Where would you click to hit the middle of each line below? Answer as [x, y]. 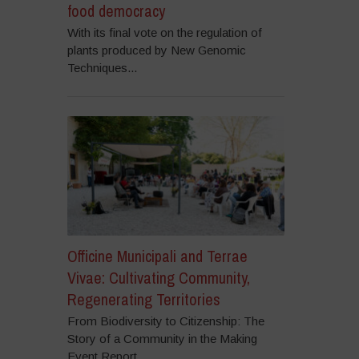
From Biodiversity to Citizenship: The [165, 321]
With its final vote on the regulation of [164, 32]
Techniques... [102, 67]
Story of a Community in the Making [162, 339]
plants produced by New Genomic [156, 50]
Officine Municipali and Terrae [157, 256]
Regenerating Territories [143, 300]
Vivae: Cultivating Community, [158, 278]
